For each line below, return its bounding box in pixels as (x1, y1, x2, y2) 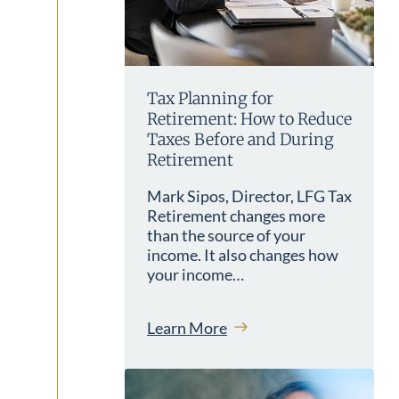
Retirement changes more (147, 205, 325, 225)
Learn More (147, 317, 227, 338)
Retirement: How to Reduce (147, 108, 352, 129)
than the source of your (147, 224, 305, 245)
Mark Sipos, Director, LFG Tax (147, 185, 352, 206)
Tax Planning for (147, 87, 273, 109)
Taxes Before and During (147, 128, 334, 150)
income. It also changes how (147, 244, 338, 265)
